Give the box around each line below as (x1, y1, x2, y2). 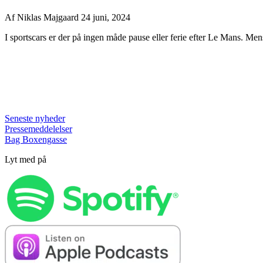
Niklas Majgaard (17, 12, 81, 22)
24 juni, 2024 (81, 12, 130, 22)
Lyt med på (5, 154, 46, 164)
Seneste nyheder (5, 113, 65, 123)
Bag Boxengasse (5, 134, 67, 144)
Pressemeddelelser (5, 123, 72, 134)
